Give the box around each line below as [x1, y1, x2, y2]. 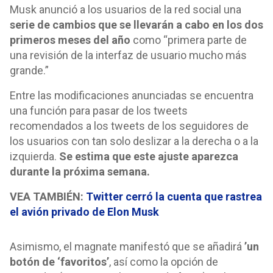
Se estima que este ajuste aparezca [59, 150, 238, 163]
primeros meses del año [10, 34, 130, 46]
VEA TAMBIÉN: [10, 190, 86, 203]
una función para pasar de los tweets [10, 104, 188, 117]
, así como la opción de [109, 255, 218, 268]
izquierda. [10, 150, 59, 163]
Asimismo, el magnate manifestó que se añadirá [10, 240, 244, 253]
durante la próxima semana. [10, 165, 150, 178]
